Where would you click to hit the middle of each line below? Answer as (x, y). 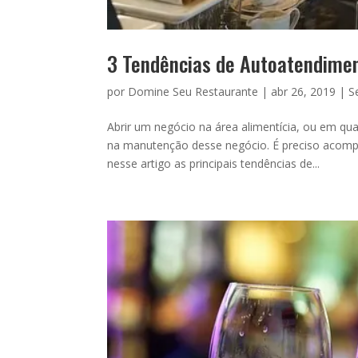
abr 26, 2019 (304, 91)
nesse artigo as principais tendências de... (214, 163)
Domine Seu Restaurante (193, 91)
